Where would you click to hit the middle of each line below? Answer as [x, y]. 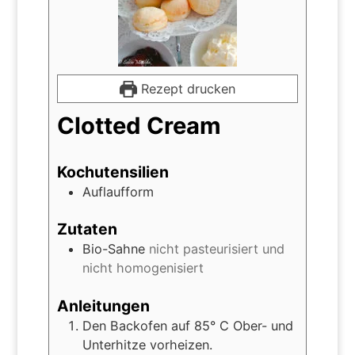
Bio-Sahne [113, 249]
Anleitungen [103, 305]
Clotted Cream [139, 125]
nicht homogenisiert [143, 268]
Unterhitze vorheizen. [147, 344]
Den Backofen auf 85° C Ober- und [187, 325]
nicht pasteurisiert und [216, 249]
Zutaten [87, 229]
